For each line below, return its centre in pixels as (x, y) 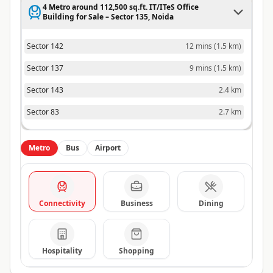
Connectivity (62, 204)
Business (136, 204)
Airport (108, 148)
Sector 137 (45, 68)
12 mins (199, 46)
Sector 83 (43, 112)
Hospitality (62, 251)
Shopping (136, 251)
